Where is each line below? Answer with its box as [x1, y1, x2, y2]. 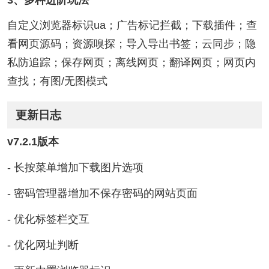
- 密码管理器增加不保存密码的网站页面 [7, 187, 198, 199]
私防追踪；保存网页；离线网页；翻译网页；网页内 [7, 56, 256, 69]
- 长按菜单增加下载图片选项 [7, 162, 144, 174]
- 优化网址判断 [7, 238, 79, 251]
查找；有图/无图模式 [7, 75, 107, 88]
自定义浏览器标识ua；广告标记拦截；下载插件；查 [7, 19, 257, 32]
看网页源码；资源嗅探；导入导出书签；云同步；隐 [7, 38, 256, 50]
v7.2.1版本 [7, 136, 59, 148]
